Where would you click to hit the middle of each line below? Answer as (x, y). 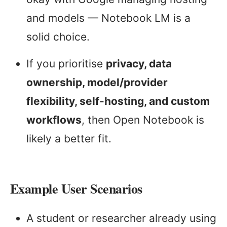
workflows (54, 120)
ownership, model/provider (97, 83)
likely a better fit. (69, 139)
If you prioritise (66, 64)
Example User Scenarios (76, 189)
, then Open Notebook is (143, 120)
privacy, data (139, 64)
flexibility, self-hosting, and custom (118, 101)
